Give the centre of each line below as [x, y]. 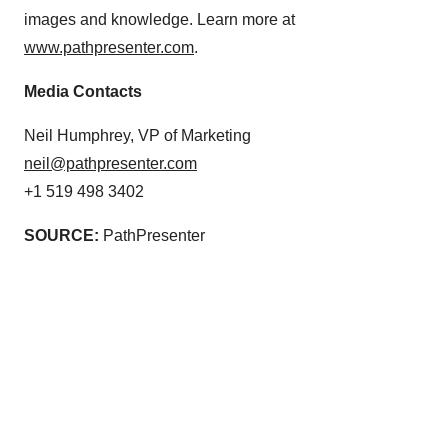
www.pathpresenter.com [109, 47]
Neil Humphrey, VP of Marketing [137, 135]
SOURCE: [61, 235]
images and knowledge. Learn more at [159, 19]
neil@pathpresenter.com [110, 163]
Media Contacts [83, 91]
